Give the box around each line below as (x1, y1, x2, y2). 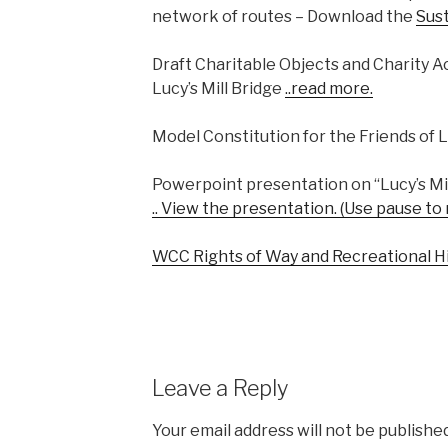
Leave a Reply (151, 374, 288, 401)
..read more (284, 78, 370, 98)
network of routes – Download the (151, 6, 416, 26)
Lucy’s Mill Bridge (151, 78, 285, 98)
